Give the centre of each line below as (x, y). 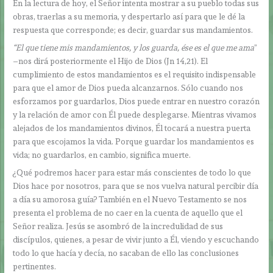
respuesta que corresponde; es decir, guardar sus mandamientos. (133, 30)
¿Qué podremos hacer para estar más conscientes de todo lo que (132, 172)
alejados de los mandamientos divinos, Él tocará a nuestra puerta (132, 128)
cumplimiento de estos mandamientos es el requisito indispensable (135, 75)
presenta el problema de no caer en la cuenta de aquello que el (128, 212)
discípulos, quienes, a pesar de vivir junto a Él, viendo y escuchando (136, 239)
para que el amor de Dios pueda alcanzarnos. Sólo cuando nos (128, 88)
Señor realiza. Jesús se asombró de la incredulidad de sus (118, 226)
